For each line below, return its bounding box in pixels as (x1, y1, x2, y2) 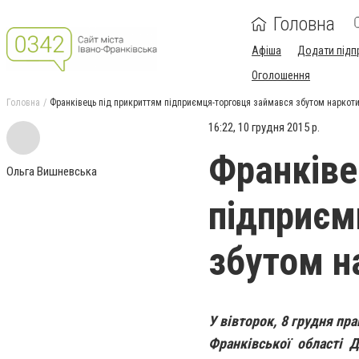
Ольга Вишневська (6, 164, 97, 179)
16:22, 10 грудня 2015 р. (208, 120, 320, 135)
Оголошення (252, 69, 310, 82)
